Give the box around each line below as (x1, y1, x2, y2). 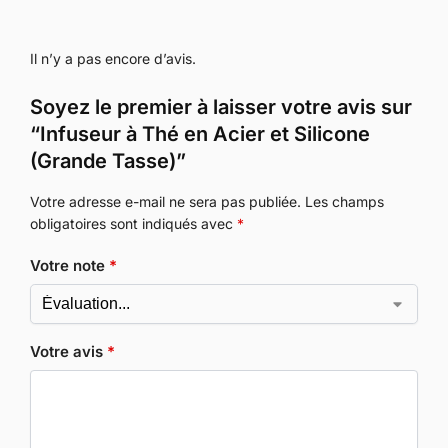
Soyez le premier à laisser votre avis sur (30, 94, 412, 119)
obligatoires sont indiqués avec (30, 214, 237, 232)
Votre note (30, 256, 109, 276)
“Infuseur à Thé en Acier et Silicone (30, 121, 370, 146)
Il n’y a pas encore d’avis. (30, 49, 196, 67)
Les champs (305, 192, 384, 210)
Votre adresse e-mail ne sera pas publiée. (30, 192, 301, 210)
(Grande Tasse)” (30, 148, 186, 173)
